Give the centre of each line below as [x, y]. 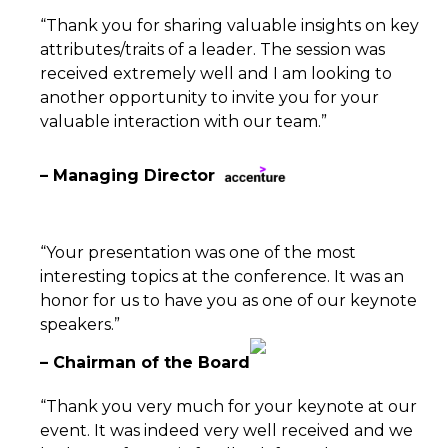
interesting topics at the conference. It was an [222, 277]
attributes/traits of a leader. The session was [212, 50]
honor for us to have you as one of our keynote [228, 301]
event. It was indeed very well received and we [226, 431]
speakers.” [80, 325]
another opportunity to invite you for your [209, 98]
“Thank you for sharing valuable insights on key [229, 26]
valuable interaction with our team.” [183, 122]
